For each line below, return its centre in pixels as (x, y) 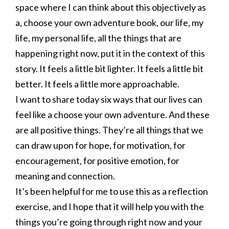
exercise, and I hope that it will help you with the (110, 207)
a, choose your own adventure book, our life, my (109, 22)
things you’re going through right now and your (109, 222)
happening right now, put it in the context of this (110, 53)
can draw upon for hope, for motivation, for (100, 145)
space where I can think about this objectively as (111, 7)
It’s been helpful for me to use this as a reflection (112, 191)
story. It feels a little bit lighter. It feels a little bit (109, 68)
